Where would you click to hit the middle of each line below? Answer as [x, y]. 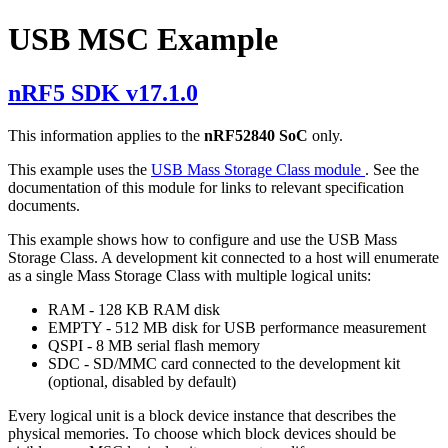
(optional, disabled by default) [142, 381]
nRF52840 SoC [258, 135]
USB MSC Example [143, 39]
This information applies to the [106, 135]
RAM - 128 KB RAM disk [134, 309]
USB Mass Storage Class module [258, 169]
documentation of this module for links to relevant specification [206, 187]
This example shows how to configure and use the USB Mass [202, 239]
